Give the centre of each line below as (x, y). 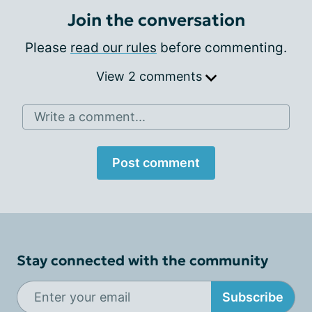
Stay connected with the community (142, 260)
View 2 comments (150, 76)
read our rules (114, 47)
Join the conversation (156, 20)
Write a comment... (90, 116)
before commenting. (222, 47)
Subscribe (253, 297)
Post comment (156, 162)
